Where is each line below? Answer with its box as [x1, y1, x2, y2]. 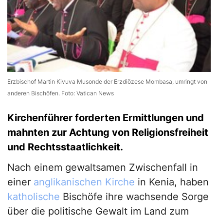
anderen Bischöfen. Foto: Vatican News [7, 90, 114, 97]
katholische [7, 191, 60, 203]
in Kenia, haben [135, 176, 209, 188]
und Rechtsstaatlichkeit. [7, 141, 123, 153]
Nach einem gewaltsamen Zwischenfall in [7, 162, 198, 174]
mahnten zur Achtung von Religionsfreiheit [7, 127, 208, 139]
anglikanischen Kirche [34, 176, 135, 188]
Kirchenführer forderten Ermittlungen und [7, 112, 204, 124]
